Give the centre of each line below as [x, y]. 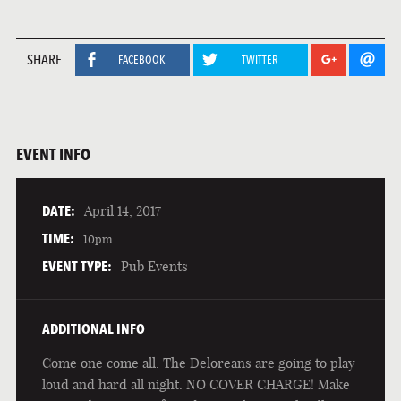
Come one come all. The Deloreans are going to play [198, 363]
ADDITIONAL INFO [93, 329]
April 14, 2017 [122, 210]
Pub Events [154, 266]
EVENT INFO [53, 154]
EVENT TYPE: [77, 266]
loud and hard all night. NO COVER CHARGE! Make [196, 385]
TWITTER [259, 59]
